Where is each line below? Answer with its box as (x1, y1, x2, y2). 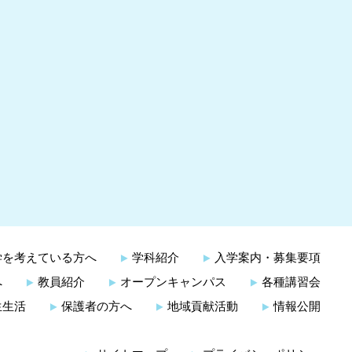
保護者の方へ (61, 299, 132, 313)
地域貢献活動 (167, 299, 238, 313)
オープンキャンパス (120, 275, 226, 288)
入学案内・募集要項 (214, 251, 321, 264)
